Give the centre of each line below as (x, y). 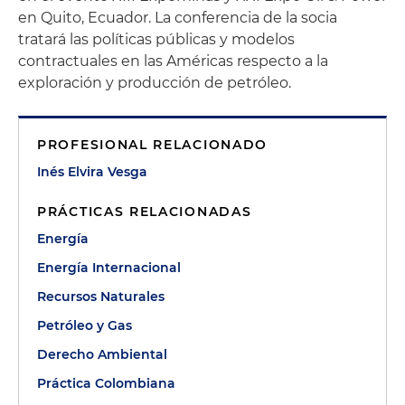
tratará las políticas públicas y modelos (156, 39)
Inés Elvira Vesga (92, 172)
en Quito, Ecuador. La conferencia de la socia (178, 18)
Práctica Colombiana (106, 383)
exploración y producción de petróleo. (155, 83)
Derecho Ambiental (102, 354)
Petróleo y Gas (85, 325)
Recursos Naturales (101, 297)
